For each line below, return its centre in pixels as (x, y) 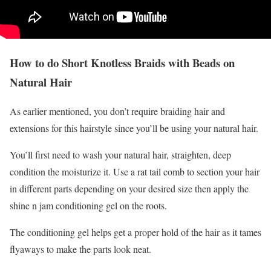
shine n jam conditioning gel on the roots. (88, 206)
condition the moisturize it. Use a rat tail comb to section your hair (135, 172)
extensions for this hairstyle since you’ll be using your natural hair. (134, 128)
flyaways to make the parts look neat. (80, 249)
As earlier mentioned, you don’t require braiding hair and (117, 111)
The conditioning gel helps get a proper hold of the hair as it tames (135, 232)
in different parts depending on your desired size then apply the (129, 189)
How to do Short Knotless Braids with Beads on (122, 62)
